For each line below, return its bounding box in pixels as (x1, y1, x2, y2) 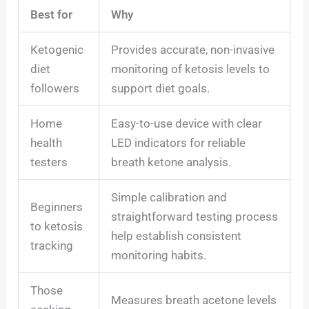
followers (30, 81, 80, 96)
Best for (30, 8, 73, 22)
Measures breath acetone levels (111, 293, 277, 308)
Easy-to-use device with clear (111, 117, 263, 131)
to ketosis (30, 219, 83, 234)
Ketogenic (30, 43, 84, 57)
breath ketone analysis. (111, 155, 232, 170)
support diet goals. (111, 81, 210, 96)
